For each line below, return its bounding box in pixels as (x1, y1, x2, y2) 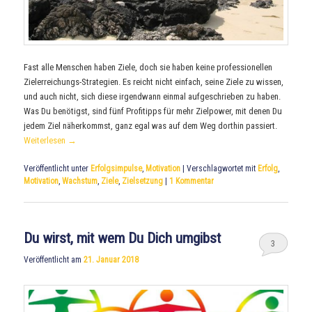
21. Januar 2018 (84, 255, 139, 265)
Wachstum (62, 175, 98, 186)
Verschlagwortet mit (187, 163, 256, 173)
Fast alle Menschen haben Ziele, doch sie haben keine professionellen (24, 61, 273, 72)
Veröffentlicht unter (24, 163, 89, 173)
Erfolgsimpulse (91, 163, 143, 173)
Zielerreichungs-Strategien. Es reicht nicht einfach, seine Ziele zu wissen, (24, 76, 284, 87)
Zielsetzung (122, 175, 164, 186)
